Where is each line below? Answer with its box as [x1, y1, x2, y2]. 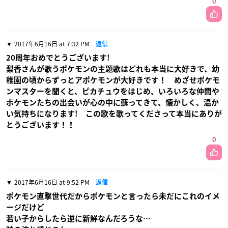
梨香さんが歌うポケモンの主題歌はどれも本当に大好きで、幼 [6, 65, 219, 73]
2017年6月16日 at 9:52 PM [14, 177, 90, 187]
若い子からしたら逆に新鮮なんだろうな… [6, 214, 151, 222]
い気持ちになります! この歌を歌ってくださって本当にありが [6, 109, 222, 118]
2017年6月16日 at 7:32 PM [14, 39, 90, 48]
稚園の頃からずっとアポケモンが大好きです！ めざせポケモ [6, 76, 220, 84]
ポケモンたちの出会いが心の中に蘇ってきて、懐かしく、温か [6, 98, 219, 106]
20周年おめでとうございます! [6, 53, 110, 62]
